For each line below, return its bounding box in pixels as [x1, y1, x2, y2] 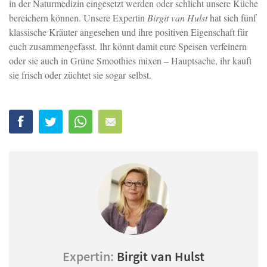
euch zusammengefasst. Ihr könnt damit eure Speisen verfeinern [9, 40, 247, 53]
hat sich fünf [207, 11, 256, 24]
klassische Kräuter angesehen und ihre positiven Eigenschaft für [9, 26, 248, 39]
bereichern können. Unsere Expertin [9, 11, 147, 24]
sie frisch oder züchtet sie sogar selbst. [9, 69, 151, 82]
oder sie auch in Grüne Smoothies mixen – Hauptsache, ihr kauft [9, 54, 252, 67]
